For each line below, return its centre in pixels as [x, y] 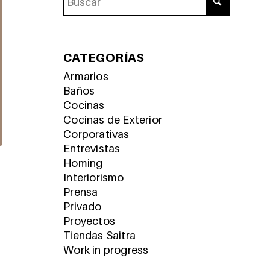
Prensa [81, 192]
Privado [83, 206]
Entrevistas [92, 149]
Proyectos [89, 221]
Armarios [86, 76]
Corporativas [96, 134]
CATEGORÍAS [104, 58]
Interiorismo [94, 177]
